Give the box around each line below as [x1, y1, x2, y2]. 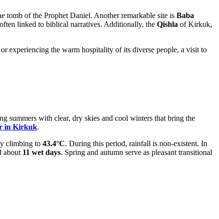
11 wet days [22, 148, 61, 157]
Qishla [157, 20, 178, 29]
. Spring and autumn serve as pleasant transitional [61, 148, 212, 157]
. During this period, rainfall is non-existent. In [65, 139, 207, 148]
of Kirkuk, [178, 20, 212, 29]
